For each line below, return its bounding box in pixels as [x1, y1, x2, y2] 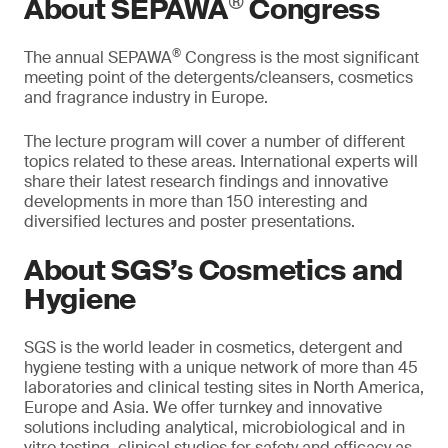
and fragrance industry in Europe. [24, 87, 268, 108]
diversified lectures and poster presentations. [24, 211, 355, 232]
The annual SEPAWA [24, 47, 172, 68]
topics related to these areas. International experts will [24, 151, 418, 172]
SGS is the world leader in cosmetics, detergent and [24, 337, 403, 358]
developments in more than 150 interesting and [24, 191, 368, 212]
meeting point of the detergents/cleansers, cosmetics [24, 67, 413, 88]
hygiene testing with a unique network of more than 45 [24, 357, 418, 378]
